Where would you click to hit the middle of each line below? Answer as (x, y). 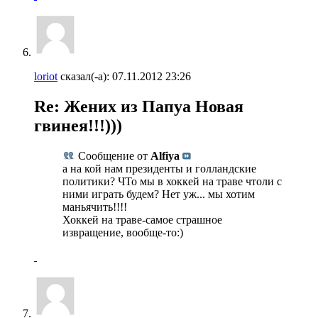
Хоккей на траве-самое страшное (142, 219)
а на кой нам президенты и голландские (159, 168)
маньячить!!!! (95, 207)
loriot (46, 76)
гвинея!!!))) (78, 125)
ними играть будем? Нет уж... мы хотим (159, 194)
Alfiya (165, 155)
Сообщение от (113, 155)
